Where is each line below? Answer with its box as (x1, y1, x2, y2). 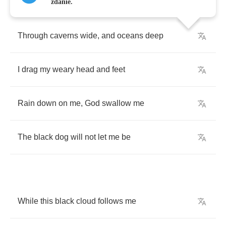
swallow (102, 99, 131, 107)
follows (98, 197, 123, 205)
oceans (117, 31, 143, 40)
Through (18, 31, 48, 40)
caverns (50, 31, 78, 40)
